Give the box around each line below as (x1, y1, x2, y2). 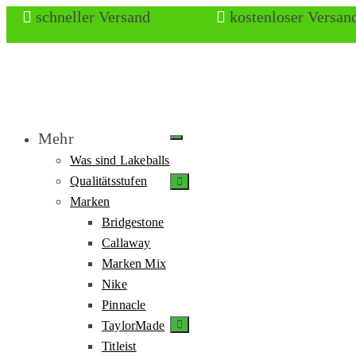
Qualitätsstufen (70, 174, 147, 188)
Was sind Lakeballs (70, 153, 170, 167)
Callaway (102, 236, 151, 250)
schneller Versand (32, 8, 150, 25)
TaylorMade (102, 319, 164, 332)
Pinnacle (102, 298, 146, 311)
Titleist (102, 339, 137, 353)
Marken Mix (102, 257, 166, 270)
